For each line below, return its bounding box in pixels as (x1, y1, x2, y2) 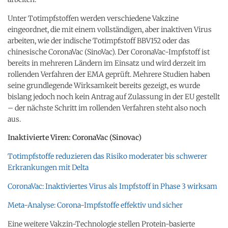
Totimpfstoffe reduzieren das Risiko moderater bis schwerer (8, 151, 207, 161)
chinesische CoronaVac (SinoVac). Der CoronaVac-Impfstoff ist (8, 47, 210, 56)
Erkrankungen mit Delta (8, 162, 90, 172)
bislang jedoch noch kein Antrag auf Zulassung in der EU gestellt (8, 92, 220, 101)
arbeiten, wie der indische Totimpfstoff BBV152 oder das (8, 36, 190, 45)
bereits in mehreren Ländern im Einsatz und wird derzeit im (8, 58, 206, 68)
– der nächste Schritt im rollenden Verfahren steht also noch (8, 103, 206, 112)
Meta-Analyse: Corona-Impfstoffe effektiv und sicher (8, 200, 184, 210)
